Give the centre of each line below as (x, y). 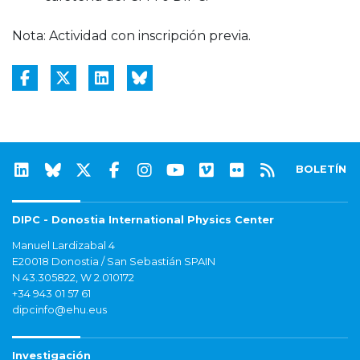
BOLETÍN (321, 170)
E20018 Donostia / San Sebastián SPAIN (114, 262)
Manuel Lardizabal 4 (63, 246)
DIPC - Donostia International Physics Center (143, 220)
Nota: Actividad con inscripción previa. (131, 36)
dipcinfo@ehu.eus (59, 310)
